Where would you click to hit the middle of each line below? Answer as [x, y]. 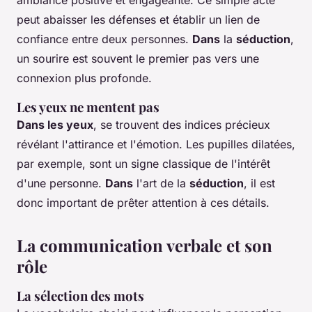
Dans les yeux [55, 125]
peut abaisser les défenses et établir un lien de [138, 20]
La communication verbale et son [145, 245]
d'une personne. [61, 184]
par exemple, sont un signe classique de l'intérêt [143, 164]
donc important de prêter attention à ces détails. [143, 203]
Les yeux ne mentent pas [88, 107]
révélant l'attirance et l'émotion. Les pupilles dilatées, [156, 145]
